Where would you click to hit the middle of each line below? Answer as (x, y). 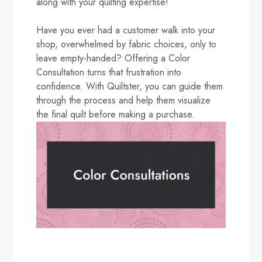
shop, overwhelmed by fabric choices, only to (127, 44)
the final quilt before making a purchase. (116, 114)
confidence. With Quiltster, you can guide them (130, 86)
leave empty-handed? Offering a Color (113, 58)
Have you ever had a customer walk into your (126, 30)
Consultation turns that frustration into (109, 72)
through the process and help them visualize (124, 100)
